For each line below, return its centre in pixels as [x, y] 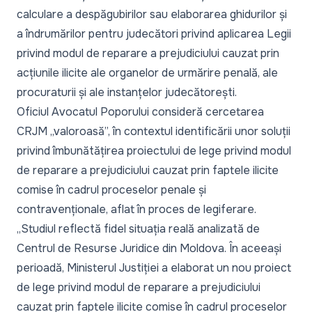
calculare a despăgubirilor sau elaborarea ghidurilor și [152, 14]
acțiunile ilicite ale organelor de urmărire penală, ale [147, 72]
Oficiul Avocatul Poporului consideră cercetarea [140, 111]
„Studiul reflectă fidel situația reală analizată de [138, 228]
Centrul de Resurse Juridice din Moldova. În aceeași [149, 248]
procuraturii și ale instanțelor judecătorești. [127, 92]
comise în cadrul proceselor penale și [111, 189]
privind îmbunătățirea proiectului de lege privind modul [154, 150]
